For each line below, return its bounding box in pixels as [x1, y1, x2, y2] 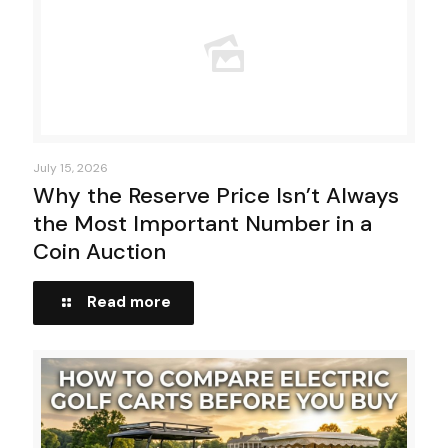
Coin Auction [33, 236, 166, 266]
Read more [87, 291, 171, 312]
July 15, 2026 [33, 159, 108, 176]
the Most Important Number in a [33, 208, 372, 238]
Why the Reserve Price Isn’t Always [33, 180, 399, 210]
